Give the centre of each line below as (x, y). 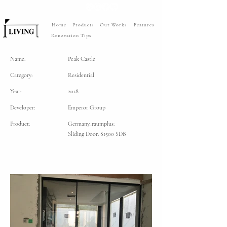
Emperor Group (87, 107)
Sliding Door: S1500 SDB (97, 134)
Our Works (113, 25)
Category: (21, 75)
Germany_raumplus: (91, 124)
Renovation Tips (71, 35)
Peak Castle (82, 59)
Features (144, 25)
